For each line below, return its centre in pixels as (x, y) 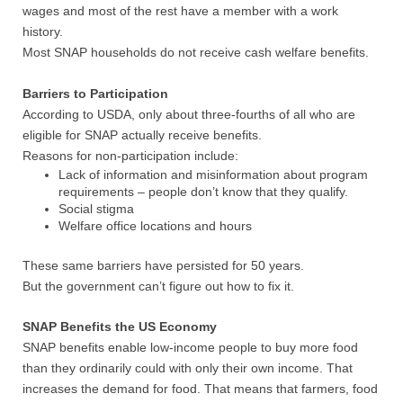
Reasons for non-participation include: (130, 156)
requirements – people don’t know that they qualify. (203, 192)
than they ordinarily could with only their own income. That (188, 368)
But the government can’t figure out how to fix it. (158, 286)
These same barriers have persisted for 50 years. (163, 265)
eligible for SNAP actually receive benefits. (142, 135)
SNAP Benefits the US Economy (120, 327)
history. (43, 31)
